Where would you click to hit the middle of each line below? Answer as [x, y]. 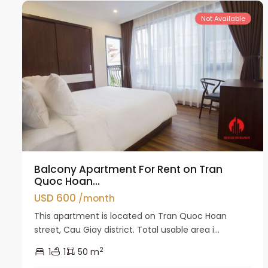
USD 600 [56, 198]
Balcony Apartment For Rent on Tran [128, 169]
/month [97, 198]
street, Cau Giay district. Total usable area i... [127, 229]
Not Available [223, 18]
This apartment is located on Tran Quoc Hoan [130, 216]
